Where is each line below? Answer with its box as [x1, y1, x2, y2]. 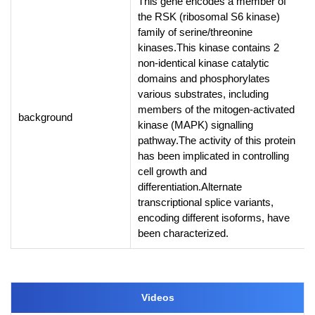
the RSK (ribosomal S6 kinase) [138, 11, 280, 23]
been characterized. [138, 227, 229, 240]
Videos [141, 292, 174, 304]
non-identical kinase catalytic [138, 57, 269, 70]
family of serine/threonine [138, 26, 252, 39]
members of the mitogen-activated [138, 103, 295, 116]
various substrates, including [138, 88, 269, 101]
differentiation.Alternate [138, 181, 242, 193]
